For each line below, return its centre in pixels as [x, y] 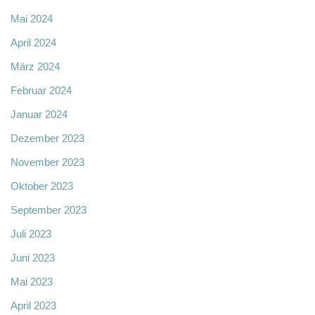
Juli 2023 [31, 234]
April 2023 [33, 306]
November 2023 [47, 162]
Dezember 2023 [47, 139]
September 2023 [49, 210]
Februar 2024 [41, 91]
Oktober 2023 [42, 186]
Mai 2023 [32, 282]
